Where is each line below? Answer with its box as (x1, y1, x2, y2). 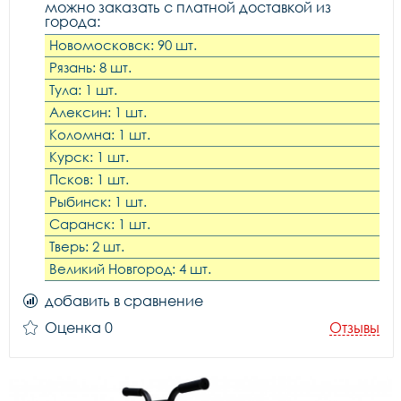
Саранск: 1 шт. (49, 216, 150, 232)
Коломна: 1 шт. (49, 126, 150, 142)
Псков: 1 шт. (49, 171, 129, 187)
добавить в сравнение (45, 292, 203, 310)
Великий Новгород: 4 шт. (49, 260, 211, 277)
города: (45, 13, 100, 30)
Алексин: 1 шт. (49, 104, 147, 120)
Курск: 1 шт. (49, 149, 129, 165)
